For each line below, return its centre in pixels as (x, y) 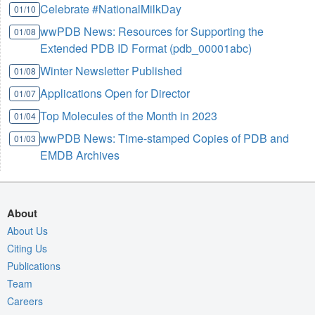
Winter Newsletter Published (111, 70)
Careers (25, 301)
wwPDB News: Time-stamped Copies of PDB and (165, 138)
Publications (34, 265)
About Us (27, 230)
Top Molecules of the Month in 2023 (129, 115)
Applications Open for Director (115, 93)
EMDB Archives (80, 155)
